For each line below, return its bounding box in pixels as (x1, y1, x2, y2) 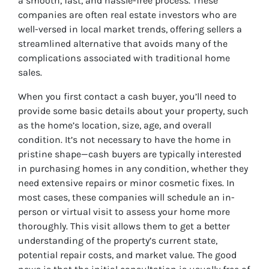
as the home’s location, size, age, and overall (18, 119, 211, 131)
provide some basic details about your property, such (18, 105, 249, 117)
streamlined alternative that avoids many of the (18, 38, 228, 50)
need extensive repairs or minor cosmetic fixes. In (18, 177, 235, 189)
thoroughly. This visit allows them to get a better (18, 220, 230, 232)
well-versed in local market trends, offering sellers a (18, 23, 242, 35)
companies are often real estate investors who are (18, 9, 237, 21)
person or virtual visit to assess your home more (18, 206, 230, 218)
